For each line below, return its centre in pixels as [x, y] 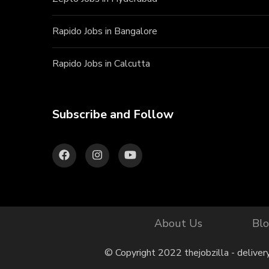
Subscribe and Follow [113, 114]
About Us [179, 223]
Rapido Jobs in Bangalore [105, 31]
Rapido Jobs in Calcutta [101, 63]
